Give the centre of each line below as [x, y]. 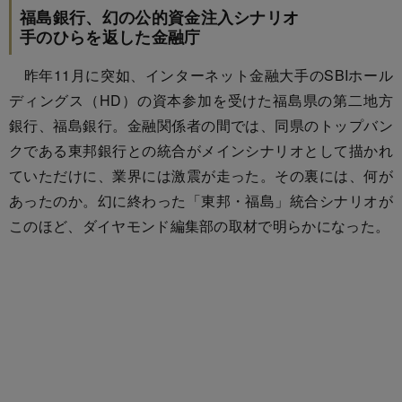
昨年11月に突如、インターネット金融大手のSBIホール [201, 74]
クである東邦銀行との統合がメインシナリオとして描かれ [201, 150]
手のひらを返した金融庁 [110, 36]
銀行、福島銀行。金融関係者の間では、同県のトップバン [201, 125]
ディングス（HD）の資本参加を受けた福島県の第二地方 [201, 100]
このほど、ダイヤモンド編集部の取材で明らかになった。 [200, 225]
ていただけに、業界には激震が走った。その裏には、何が [201, 175]
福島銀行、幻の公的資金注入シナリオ [160, 17]
